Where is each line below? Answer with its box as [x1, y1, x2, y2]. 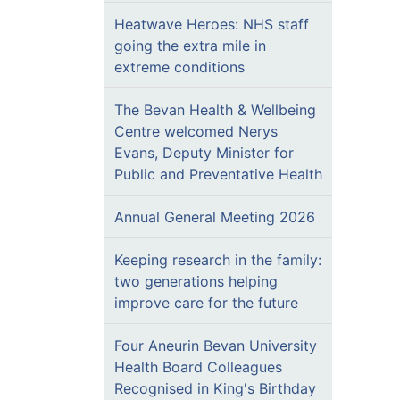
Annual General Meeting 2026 [114, 208, 315, 226]
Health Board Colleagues [114, 358, 282, 376]
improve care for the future [114, 294, 298, 312]
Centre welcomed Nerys [114, 122, 278, 140]
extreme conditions [114, 58, 245, 76]
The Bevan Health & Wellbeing [114, 101, 316, 119]
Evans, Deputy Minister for [114, 144, 294, 162]
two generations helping [114, 272, 278, 290]
